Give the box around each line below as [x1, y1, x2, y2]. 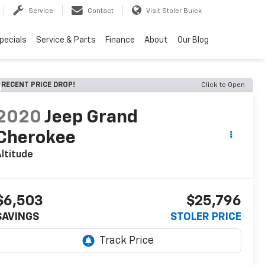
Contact [88, 8, 114, 15]
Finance [105, 36, 135, 45]
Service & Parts [36, 36, 96, 45]
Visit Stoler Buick [146, 8, 202, 15]
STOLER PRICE [170, 212, 241, 223]
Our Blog [177, 36, 209, 45]
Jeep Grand [44, 109, 138, 127]
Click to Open [201, 82, 245, 89]
